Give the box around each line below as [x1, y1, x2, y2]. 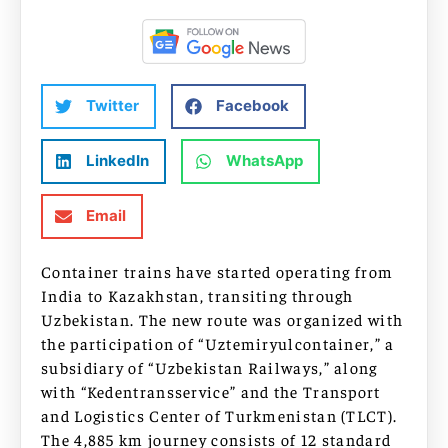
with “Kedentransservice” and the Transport [41, 380, 381, 401]
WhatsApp [226, 151, 303, 171]
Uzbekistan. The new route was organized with [41, 308, 404, 329]
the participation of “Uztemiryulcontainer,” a [41, 332, 395, 353]
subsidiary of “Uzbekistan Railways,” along [41, 356, 378, 377]
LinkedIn [86, 151, 149, 171]
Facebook [216, 96, 289, 116]
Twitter [86, 96, 139, 116]
